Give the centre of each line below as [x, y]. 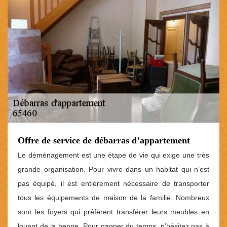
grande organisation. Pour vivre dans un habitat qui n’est [113, 169]
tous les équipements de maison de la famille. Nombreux [113, 197]
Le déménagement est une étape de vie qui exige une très [113, 155]
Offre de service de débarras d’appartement [104, 140]
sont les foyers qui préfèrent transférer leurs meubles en [113, 212]
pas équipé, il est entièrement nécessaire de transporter [113, 183]
